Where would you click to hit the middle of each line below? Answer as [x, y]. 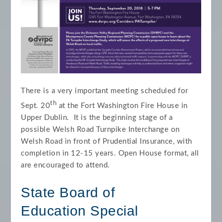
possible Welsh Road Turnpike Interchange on [100, 129]
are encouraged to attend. [65, 165]
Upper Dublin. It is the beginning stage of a [97, 117]
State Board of [68, 192]
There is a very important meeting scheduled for [105, 91]
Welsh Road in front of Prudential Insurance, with [107, 141]
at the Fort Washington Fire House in [122, 106]
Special [114, 211]
